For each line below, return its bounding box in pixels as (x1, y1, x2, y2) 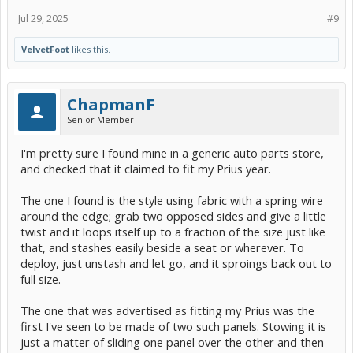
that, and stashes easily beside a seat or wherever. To (20, 239, 304, 255)
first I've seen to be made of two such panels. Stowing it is (20, 318, 326, 334)
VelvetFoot (21, 43, 69, 55)
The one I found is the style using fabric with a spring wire (20, 191, 323, 208)
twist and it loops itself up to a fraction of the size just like (20, 223, 325, 240)
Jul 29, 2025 (18, 11, 69, 25)
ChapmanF (67, 93, 154, 115)
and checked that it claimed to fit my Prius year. (20, 160, 271, 176)
